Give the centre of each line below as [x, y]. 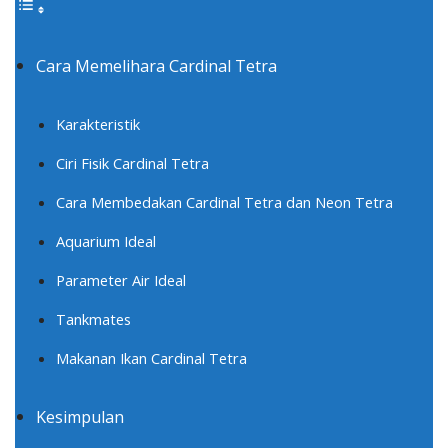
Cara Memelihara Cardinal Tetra [156, 65]
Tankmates [93, 318]
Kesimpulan [80, 416]
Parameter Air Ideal [121, 279]
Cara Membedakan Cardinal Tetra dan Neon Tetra [224, 201]
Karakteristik [98, 123]
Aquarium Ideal [106, 240]
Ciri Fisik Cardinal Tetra [132, 162]
